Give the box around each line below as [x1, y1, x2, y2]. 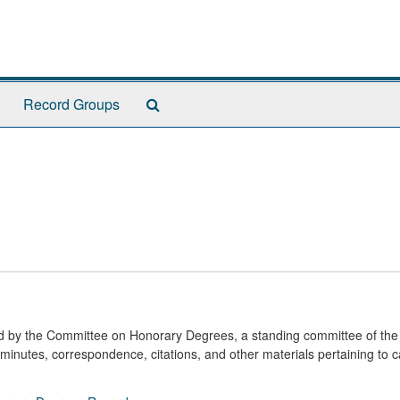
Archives [159, 129, 214, 149]
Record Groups [23, 94, 120, 114]
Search [159, 93, 204, 113]
